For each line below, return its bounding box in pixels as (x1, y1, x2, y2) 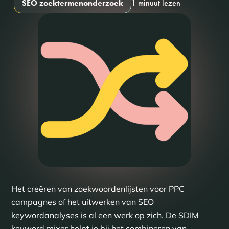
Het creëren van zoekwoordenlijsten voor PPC (11, 184, 185, 194)
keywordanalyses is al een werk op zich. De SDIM (11, 210, 199, 220)
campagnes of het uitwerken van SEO (11, 197, 154, 207)
